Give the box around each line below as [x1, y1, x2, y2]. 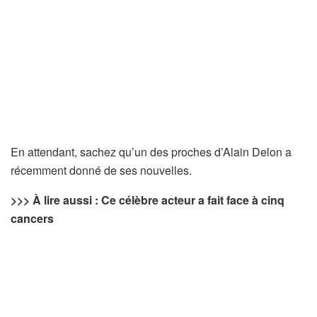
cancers [11, 209, 54, 226]
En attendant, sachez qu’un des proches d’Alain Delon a [11, 143, 292, 160]
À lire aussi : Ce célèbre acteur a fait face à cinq [33, 191, 284, 208]
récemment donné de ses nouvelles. [11, 161, 192, 178]
